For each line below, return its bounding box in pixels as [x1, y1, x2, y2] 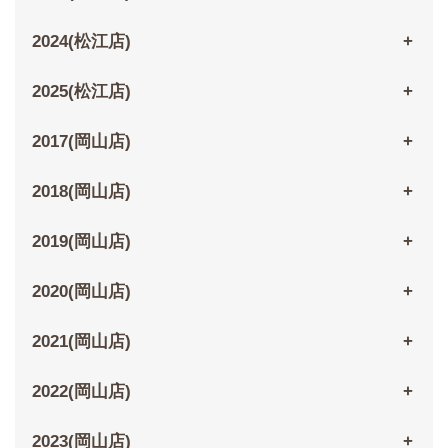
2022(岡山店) [31, 382, 131, 402]
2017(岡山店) [31, 132, 131, 152]
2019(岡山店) [31, 232, 131, 252]
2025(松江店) [31, 82, 131, 102]
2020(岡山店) [31, 282, 131, 302]
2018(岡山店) [31, 182, 131, 202]
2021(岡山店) [31, 332, 131, 352]
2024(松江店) [31, 32, 131, 52]
